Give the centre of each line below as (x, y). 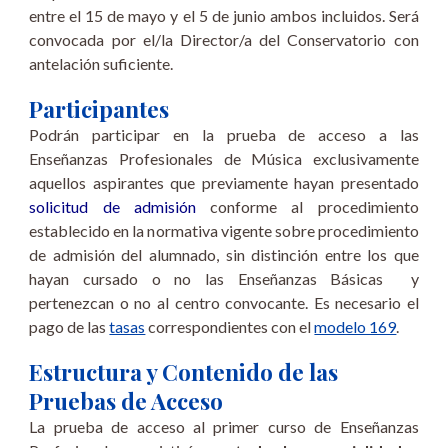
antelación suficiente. (101, 63)
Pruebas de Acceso (126, 400)
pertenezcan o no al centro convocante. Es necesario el (224, 302)
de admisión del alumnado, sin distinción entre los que (224, 254)
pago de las (69, 326)
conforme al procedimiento (307, 206)
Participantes (99, 108)
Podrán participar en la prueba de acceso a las (224, 134)
